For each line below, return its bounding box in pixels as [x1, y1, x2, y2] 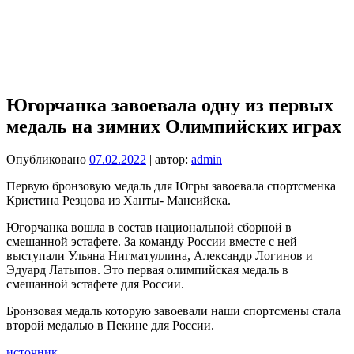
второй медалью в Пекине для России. [6, 318, 214, 333]
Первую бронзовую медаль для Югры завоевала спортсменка [6, 179, 336, 194]
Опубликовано [6, 153, 89, 167]
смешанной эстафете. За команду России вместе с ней [6, 235, 297, 249]
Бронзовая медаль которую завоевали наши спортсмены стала [6, 304, 341, 318]
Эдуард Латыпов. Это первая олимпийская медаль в [6, 263, 288, 277]
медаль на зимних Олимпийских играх [6, 115, 341, 137]
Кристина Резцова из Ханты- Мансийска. [6, 194, 231, 208]
